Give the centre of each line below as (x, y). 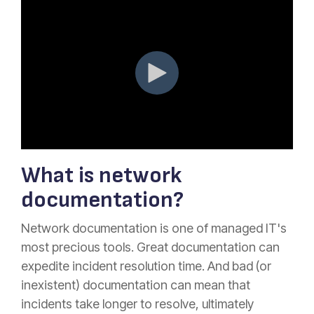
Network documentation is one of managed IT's (154, 228)
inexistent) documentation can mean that (136, 285)
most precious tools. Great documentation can (150, 247)
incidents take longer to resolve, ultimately (137, 303)
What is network (102, 175)
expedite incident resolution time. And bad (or (146, 266)
